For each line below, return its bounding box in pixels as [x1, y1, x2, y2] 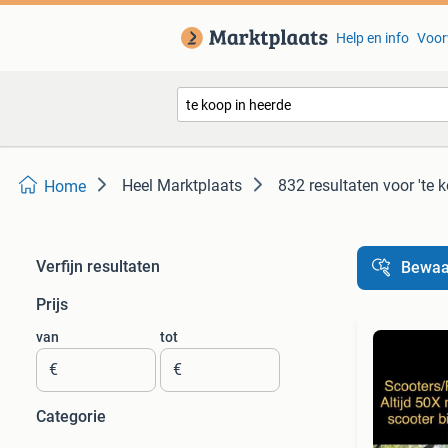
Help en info [335, 30, 409, 46]
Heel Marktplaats [122, 176, 242, 195]
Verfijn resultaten [36, 257, 160, 276]
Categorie [36, 407, 106, 426]
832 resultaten [278, 176, 379, 195]
